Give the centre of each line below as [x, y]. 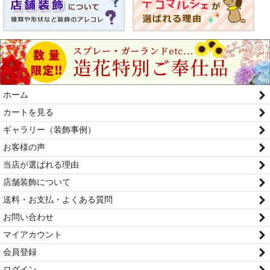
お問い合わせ [28, 217]
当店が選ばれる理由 [41, 164]
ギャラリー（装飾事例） [49, 129]
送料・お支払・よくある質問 [58, 199]
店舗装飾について [37, 182]
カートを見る [28, 112]
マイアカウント [33, 234]
